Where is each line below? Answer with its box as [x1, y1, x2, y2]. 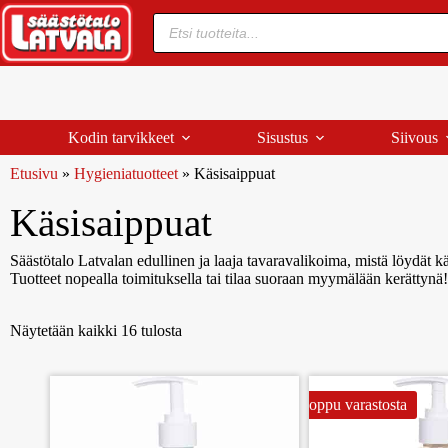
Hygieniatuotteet [74, 165, 178, 182]
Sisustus [256, 128, 308, 146]
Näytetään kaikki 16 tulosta [10, 321, 182, 339]
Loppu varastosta [298, 395, 407, 413]
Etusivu [10, 165, 58, 182]
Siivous [390, 128, 438, 146]
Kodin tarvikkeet [67, 128, 174, 146]
